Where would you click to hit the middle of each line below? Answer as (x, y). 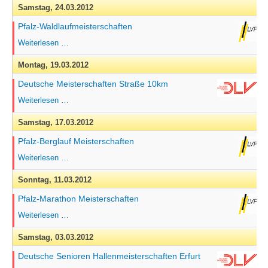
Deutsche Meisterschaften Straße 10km (93, 84)
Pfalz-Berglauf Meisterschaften (76, 141)
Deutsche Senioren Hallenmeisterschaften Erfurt (109, 256)
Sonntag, (36, 180)
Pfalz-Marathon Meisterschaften (78, 199)
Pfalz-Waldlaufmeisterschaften (75, 26)
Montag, (34, 65)
